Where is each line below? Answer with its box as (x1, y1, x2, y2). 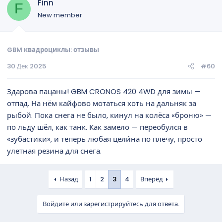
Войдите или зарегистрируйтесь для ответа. (43, 199, 179, 209)
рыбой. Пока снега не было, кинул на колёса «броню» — (7, 110, 212, 120)
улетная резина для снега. (7, 146, 102, 156)
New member (38, 10, 82, 20)
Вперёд (140, 174, 163, 184)
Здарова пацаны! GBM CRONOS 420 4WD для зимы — (7, 86, 201, 97)
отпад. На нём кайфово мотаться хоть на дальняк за (7, 98, 196, 109)
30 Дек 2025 (7, 61, 46, 71)
